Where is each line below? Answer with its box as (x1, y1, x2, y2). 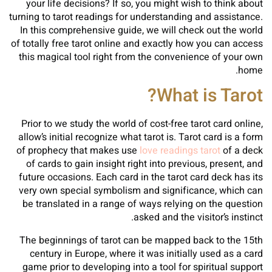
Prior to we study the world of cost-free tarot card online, (21, 117, 263, 131)
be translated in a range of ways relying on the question (22, 197, 263, 211)
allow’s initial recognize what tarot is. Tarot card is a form (18, 130, 263, 144)
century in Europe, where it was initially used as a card (30, 246, 263, 261)
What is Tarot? (157, 83, 263, 109)
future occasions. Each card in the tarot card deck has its (19, 170, 263, 185)
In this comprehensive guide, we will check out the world (20, 23, 263, 38)
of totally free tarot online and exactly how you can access (11, 36, 263, 51)
